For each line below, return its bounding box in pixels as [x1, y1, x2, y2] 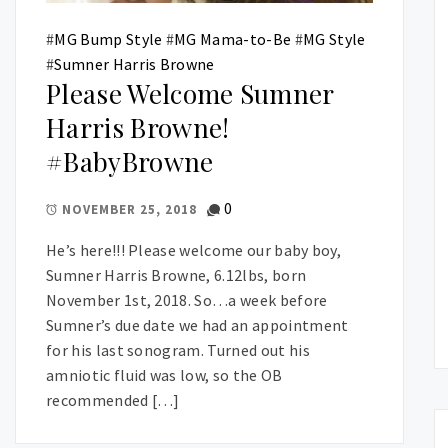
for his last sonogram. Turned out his [46, 339, 310, 360]
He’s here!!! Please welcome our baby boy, [46, 239, 342, 260]
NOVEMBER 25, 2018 [62, 201, 197, 219]
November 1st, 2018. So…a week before [46, 289, 328, 310]
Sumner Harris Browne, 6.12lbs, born [46, 264, 307, 285]
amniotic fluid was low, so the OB [46, 364, 283, 385]
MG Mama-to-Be [174, 28, 292, 49]
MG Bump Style [54, 28, 163, 49]
